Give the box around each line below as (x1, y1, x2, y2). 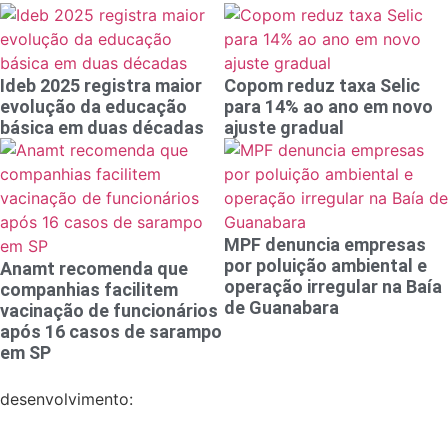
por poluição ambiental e (224, 255, 427, 277)
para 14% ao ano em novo (224, 96, 433, 118)
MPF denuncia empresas (224, 234, 426, 256)
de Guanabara (224, 297, 339, 319)
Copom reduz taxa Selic (224, 75, 420, 97)
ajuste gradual (224, 117, 344, 139)
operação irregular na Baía (224, 276, 442, 298)
